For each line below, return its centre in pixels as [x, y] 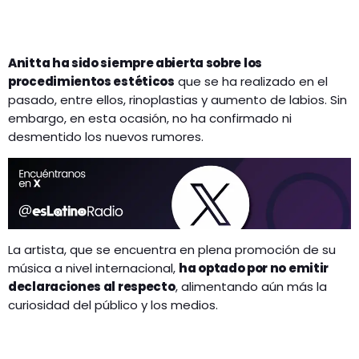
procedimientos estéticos [91, 82]
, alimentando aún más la [251, 287]
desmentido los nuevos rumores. [106, 137]
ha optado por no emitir [254, 268]
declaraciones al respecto [92, 287]
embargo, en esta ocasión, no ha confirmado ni [150, 119]
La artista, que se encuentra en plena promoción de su [172, 250]
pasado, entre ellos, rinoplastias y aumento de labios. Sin [177, 100]
